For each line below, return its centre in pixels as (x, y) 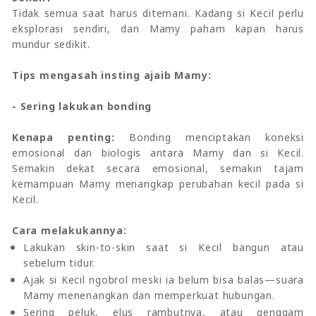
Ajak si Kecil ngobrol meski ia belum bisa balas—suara (164, 279)
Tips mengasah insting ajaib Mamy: (112, 75)
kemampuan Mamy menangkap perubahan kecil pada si (158, 183)
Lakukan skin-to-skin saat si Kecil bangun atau (164, 247)
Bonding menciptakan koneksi (217, 137)
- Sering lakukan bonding (82, 106)
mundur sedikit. (51, 44)
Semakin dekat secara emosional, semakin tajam (158, 168)
